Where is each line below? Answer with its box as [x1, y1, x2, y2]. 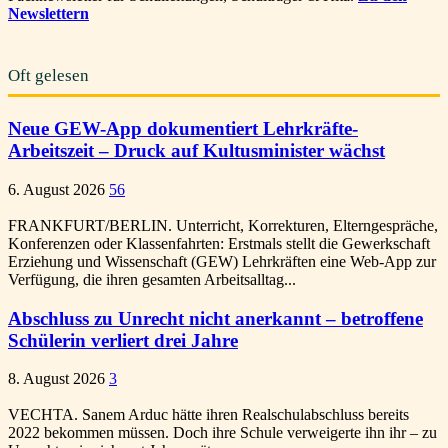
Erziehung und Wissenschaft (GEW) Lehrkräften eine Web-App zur [8, 252, 436, 270]
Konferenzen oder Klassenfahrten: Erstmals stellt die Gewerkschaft [8, 234, 430, 252]
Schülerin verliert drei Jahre [8, 329, 238, 351]
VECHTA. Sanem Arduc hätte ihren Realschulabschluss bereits [8, 406, 409, 424]
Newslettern [8, 5, 89, 23]
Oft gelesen [8, 66, 89, 86]
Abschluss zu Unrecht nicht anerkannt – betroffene [8, 307, 423, 329]
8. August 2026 [8, 370, 105, 388]
